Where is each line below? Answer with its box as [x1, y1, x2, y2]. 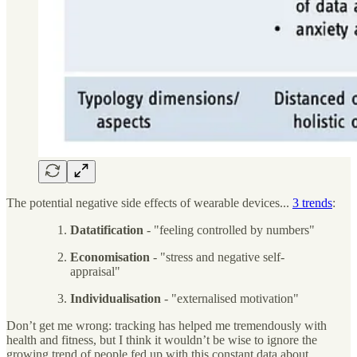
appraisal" [70, 264, 120, 278]
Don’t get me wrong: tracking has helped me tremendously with [6, 318, 327, 332]
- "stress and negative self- [150, 249, 284, 264]
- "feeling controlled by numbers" [143, 222, 315, 237]
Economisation [70, 249, 150, 264]
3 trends [292, 195, 332, 210]
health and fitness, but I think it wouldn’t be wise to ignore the [6, 332, 317, 347]
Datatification [70, 222, 143, 237]
